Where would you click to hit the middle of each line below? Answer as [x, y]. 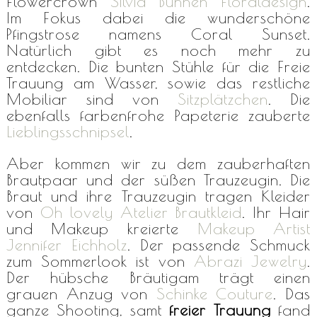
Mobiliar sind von [92, 99]
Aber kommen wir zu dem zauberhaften [158, 163]
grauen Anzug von [81, 293]
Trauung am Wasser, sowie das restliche [158, 82]
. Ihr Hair [277, 212]
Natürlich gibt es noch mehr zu [158, 50]
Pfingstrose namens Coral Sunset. [158, 34]
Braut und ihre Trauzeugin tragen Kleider [158, 196]
